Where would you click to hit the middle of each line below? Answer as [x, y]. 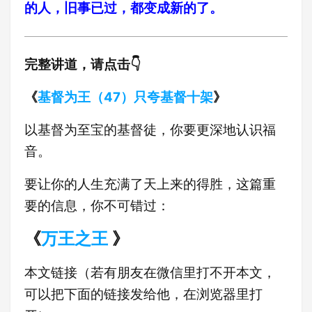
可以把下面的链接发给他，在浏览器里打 [143, 294]
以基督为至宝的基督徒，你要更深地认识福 [150, 130]
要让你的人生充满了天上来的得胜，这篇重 [150, 184]
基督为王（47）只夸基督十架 [125, 97]
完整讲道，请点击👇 [83, 64]
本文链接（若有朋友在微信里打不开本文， [150, 273]
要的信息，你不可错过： [97, 206]
